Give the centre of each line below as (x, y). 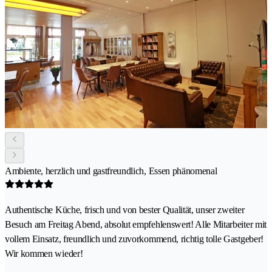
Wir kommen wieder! (44, 254)
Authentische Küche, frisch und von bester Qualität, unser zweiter (125, 210)
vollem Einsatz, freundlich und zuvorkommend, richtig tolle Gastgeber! (134, 239)
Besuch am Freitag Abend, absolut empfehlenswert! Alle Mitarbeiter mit (136, 225)
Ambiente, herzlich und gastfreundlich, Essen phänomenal (111, 171)
